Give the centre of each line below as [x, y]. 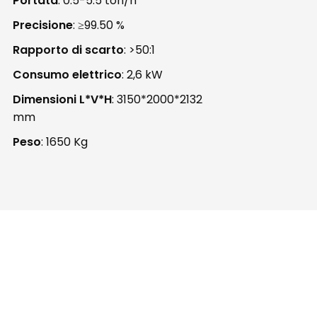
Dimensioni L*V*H [62, 99]
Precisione [42, 25]
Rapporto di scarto [68, 50]
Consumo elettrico [67, 74]
